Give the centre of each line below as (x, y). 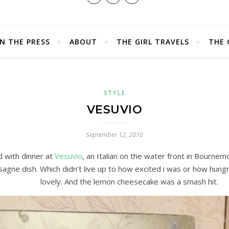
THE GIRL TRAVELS (153, 42)
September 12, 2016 (114, 134)
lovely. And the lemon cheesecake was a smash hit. (129, 181)
